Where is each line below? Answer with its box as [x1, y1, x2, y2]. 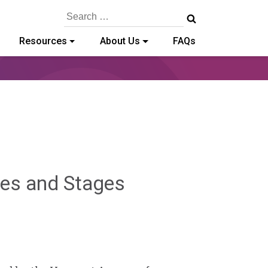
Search [63, 8, 87, 17]
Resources [19, 35, 67, 47]
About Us [99, 35, 140, 47]
